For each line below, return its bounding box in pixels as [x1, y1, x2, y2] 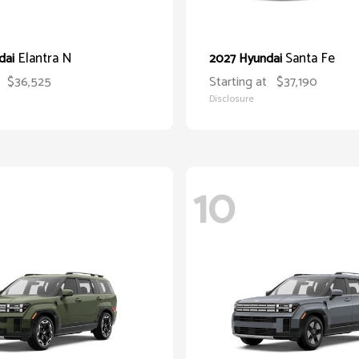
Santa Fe [285, 47, 335, 70]
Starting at [209, 71, 267, 93]
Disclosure [209, 91, 254, 107]
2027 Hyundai [209, 48, 285, 70]
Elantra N [18, 47, 72, 70]
